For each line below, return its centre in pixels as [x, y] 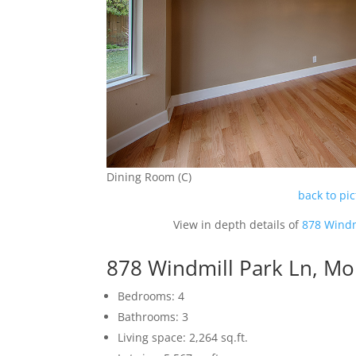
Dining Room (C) [149, 176]
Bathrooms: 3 [153, 316]
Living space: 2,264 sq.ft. [183, 337]
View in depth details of [237, 224]
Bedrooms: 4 [151, 296]
